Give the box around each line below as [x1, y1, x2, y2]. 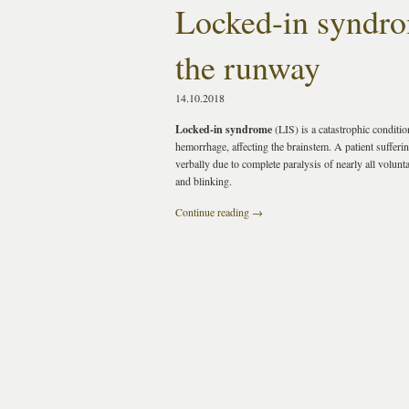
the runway [175, 45, 320, 89]
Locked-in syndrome [175, 121, 272, 137]
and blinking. [175, 173, 232, 188]
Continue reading [175, 204, 252, 219]
